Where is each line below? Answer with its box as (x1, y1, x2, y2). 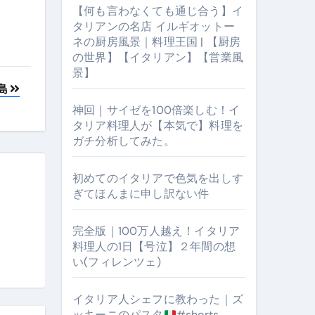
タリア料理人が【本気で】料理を (72, 118, 243, 133)
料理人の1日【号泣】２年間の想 (72, 239, 236, 254)
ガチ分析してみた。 (72, 134, 175, 148)
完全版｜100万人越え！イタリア (72, 224, 240, 238)
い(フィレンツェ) (72, 255, 161, 269)
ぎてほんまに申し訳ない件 (72, 186, 210, 201)
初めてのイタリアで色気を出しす (72, 171, 243, 186)
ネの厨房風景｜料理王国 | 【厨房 (72, 34, 241, 49)
